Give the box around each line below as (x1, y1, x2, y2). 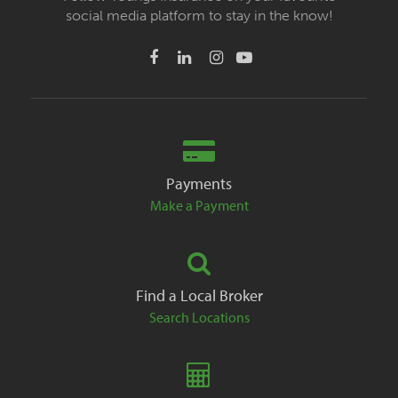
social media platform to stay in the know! (65, 7, 333, 25)
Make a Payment (149, 196, 249, 215)
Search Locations (148, 308, 250, 327)
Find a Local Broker (135, 285, 263, 306)
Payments (166, 173, 232, 195)
